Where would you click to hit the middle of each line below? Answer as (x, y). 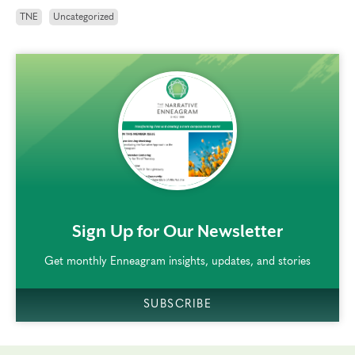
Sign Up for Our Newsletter (177, 232)
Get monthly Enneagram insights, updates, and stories (177, 261)
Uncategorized (84, 17)
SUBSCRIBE (177, 304)
